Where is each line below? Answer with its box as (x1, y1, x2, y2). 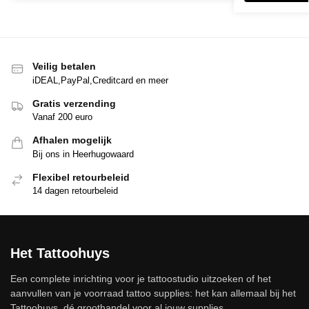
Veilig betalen (32, 61, 96, 72)
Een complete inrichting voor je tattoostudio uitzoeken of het (10, 273, 271, 285)
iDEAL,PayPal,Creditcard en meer (32, 74, 168, 86)
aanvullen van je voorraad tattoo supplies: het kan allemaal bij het (10, 288, 296, 299)
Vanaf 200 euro (32, 112, 92, 123)
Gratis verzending (32, 97, 116, 109)
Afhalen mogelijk (32, 134, 112, 146)
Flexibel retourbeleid (32, 171, 130, 183)
